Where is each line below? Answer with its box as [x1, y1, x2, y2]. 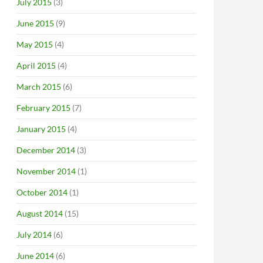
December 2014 [16, 145, 75, 155]
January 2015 [16, 124, 66, 134]
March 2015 [16, 82, 61, 92]
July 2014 [16, 230, 52, 240]
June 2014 [16, 251, 54, 261]
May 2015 [16, 39, 53, 49]
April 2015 [16, 60, 56, 70]
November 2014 [16, 166, 76, 176]
